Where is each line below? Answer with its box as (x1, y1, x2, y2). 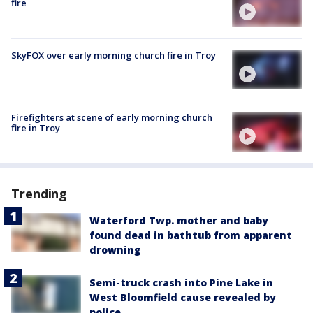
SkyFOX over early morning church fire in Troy (11, 48, 216, 61)
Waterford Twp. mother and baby (89, 214, 268, 228)
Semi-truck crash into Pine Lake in (89, 276, 273, 290)
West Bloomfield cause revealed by (89, 291, 276, 305)
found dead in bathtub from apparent (89, 228, 292, 242)
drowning (89, 243, 140, 257)
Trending (11, 185, 68, 203)
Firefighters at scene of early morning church (11, 110, 212, 124)
